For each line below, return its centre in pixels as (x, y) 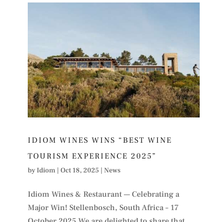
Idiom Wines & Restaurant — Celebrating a (103, 194)
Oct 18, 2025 (80, 170)
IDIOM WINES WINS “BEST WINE (100, 140)
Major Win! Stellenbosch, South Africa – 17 (103, 207)
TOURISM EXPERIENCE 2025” (92, 156)
